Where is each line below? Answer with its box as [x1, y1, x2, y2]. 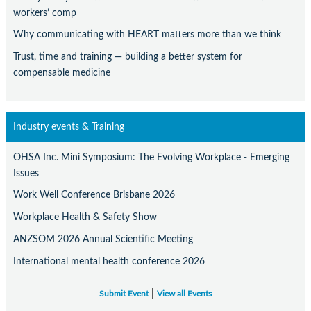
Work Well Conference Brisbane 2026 [12, 190, 175, 201]
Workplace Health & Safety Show [12, 212, 157, 223]
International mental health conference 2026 [12, 255, 205, 267]
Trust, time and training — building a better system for [12, 51, 242, 62]
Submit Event [99, 290, 149, 299]
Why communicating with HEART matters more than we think [12, 29, 281, 40]
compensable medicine [12, 67, 110, 78]
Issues [12, 167, 39, 178]
